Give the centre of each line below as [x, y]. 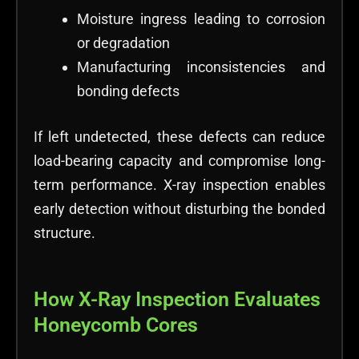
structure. [65, 233]
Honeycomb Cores [116, 325]
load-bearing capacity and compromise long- [179, 161]
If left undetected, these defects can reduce [179, 137]
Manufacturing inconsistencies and [201, 67]
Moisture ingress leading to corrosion [201, 19]
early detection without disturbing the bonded [179, 209]
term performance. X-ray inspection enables [179, 185]
